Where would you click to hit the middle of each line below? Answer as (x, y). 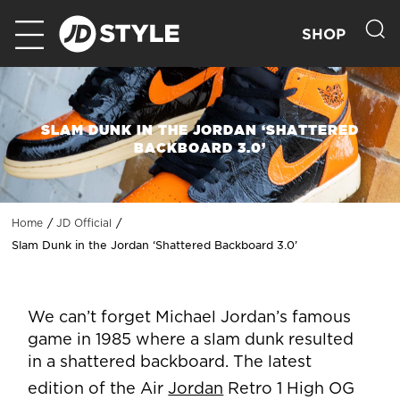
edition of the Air (98, 390)
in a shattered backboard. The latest (170, 363)
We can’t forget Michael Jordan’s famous (190, 318)
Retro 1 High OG (289, 390)
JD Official (84, 224)
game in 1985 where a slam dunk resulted (191, 341)
